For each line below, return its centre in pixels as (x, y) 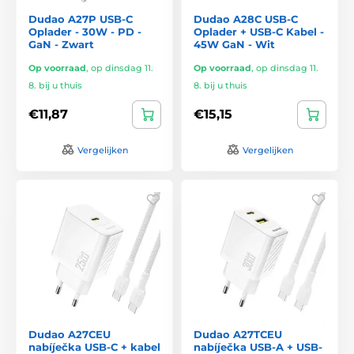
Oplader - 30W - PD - (85, 31)
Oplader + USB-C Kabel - (259, 31)
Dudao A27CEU (70, 334)
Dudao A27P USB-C (81, 19)
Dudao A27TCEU (238, 334)
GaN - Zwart (61, 44)
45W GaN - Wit (234, 44)
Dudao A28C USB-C (246, 19)
